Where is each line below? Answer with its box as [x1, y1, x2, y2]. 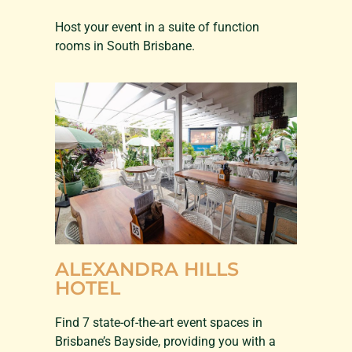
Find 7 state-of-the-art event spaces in [55, 314, 262, 330]
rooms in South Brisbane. [55, 38, 195, 53]
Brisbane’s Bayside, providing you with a [55, 333, 276, 349]
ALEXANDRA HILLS [55, 257, 239, 280]
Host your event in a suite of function [55, 19, 259, 35]
